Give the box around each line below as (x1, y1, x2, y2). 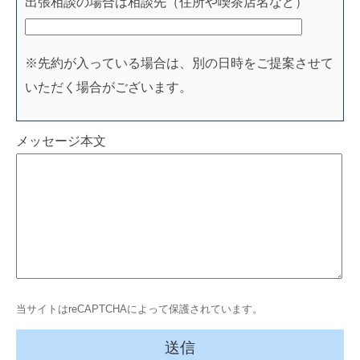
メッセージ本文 (16, 134, 106, 149)
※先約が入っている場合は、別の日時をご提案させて (25, 56, 333, 71)
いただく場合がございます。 (25, 80, 192, 95)
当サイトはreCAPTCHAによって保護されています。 (16, 303, 263, 316)
